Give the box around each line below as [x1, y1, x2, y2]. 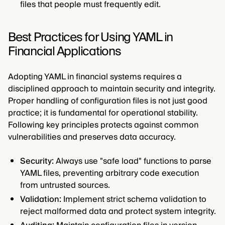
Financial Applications [8, 41, 121, 62]
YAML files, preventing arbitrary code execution [20, 166, 199, 181]
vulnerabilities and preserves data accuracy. [8, 130, 176, 145]
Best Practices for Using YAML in [8, 27, 173, 48]
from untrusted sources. [20, 178, 110, 193]
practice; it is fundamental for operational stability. [8, 106, 198, 121]
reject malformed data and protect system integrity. [20, 204, 216, 219]
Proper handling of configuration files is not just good [8, 94, 207, 108]
